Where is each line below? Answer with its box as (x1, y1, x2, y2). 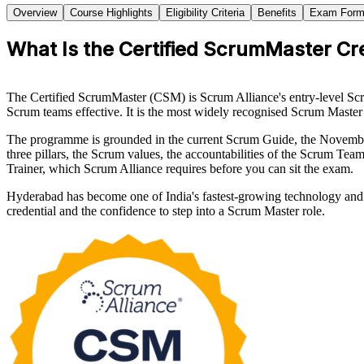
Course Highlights (70, 6, 153, 19)
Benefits (258, 6, 297, 19)
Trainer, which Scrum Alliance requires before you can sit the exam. (6, 162, 353, 176)
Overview (13, 6, 57, 19)
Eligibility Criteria (166, 6, 245, 19)
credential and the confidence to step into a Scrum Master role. (6, 204, 325, 219)
